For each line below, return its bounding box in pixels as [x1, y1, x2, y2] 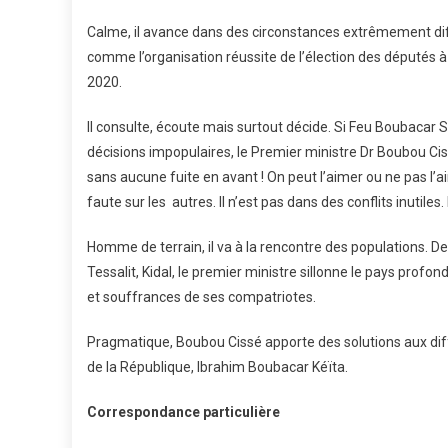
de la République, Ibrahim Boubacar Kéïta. [87, 359, 348, 375]
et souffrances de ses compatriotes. [87, 289, 316, 305]
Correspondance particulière [87, 404, 280, 420]
